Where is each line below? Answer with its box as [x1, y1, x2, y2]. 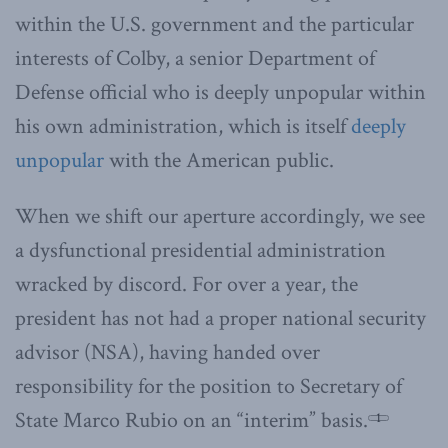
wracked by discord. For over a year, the [15, 269, 358, 299]
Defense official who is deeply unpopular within [15, 77, 426, 107]
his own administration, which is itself [15, 111, 351, 141]
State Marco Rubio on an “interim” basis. [15, 405, 368, 435]
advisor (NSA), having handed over [15, 337, 320, 367]
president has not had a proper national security [15, 303, 426, 333]
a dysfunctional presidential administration [15, 235, 386, 265]
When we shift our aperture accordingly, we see [15, 201, 425, 231]
